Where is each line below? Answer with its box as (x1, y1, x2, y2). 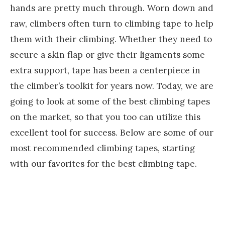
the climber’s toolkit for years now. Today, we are (10, 80, 213, 91)
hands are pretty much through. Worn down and (10, 2, 213, 14)
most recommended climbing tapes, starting (10, 142, 195, 154)
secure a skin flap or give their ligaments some (10, 49, 205, 60)
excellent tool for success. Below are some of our (10, 127, 213, 138)
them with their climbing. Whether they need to (10, 33, 212, 45)
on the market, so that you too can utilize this (10, 111, 200, 123)
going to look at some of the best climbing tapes (10, 95, 210, 107)
